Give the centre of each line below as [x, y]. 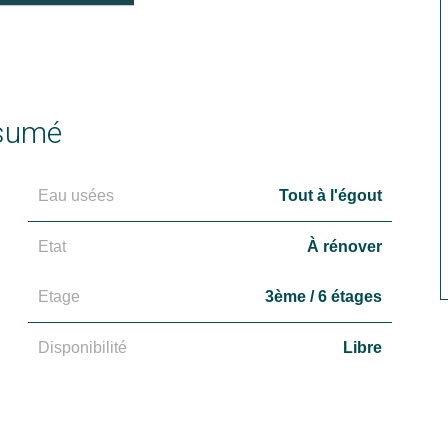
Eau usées [76, 195]
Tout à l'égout [330, 195]
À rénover [344, 246]
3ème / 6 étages [323, 296]
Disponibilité [82, 347]
